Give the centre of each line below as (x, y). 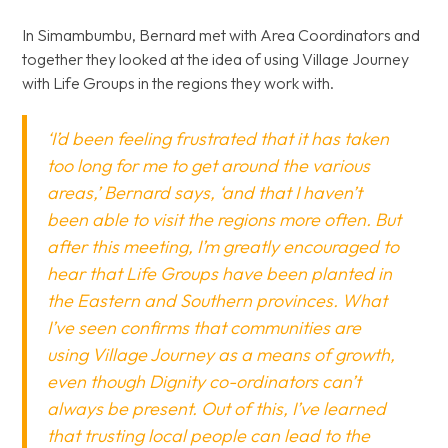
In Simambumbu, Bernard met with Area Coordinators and (221, 35)
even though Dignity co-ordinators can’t (204, 381)
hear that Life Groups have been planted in (220, 273)
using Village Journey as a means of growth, (221, 354)
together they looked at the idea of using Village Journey (216, 59)
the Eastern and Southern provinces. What (217, 300)
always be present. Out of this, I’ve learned (217, 408)
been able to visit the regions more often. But (224, 219)
